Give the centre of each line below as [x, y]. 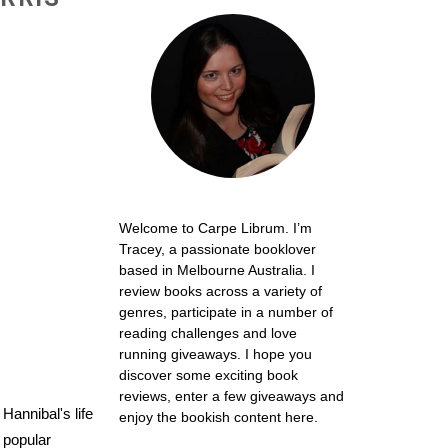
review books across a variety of [220, 291]
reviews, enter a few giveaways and [231, 396]
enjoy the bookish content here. [218, 417]
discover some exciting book [208, 375]
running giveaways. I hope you [215, 354]
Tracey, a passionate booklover [217, 249]
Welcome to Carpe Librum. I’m [215, 228]
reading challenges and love [207, 333]
